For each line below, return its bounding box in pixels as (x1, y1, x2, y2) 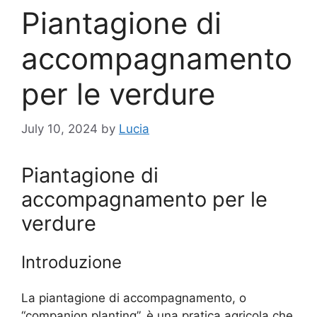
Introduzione (21, 251, 122, 272)
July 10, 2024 (21, 121, 98, 136)
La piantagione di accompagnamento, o (21, 290, 246, 305)
